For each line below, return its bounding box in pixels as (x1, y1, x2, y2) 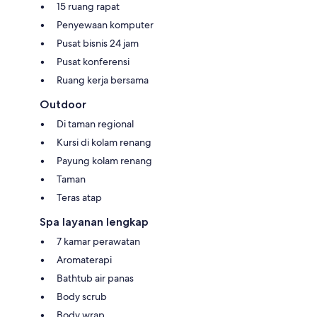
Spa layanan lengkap (40, 215, 149, 229)
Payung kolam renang (57, 154, 152, 168)
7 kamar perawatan (57, 235, 140, 248)
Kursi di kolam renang (57, 136, 151, 149)
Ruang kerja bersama (57, 74, 149, 87)
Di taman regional (57, 117, 134, 131)
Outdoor (40, 98, 86, 112)
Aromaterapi (57, 253, 112, 267)
